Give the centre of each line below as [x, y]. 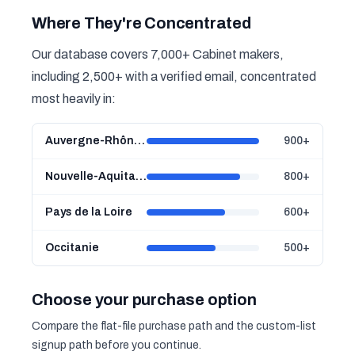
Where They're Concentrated [141, 23]
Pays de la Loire [89, 212]
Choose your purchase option [144, 300]
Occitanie [72, 248]
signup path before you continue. [116, 345]
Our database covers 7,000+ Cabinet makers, [158, 54]
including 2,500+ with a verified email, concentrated [174, 76]
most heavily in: [74, 99]
